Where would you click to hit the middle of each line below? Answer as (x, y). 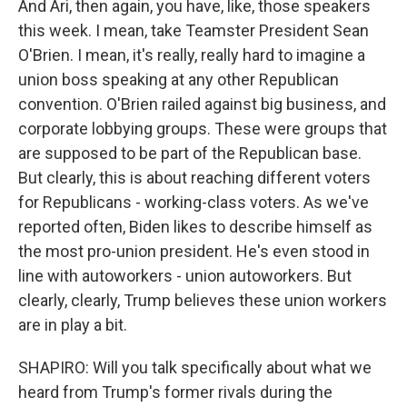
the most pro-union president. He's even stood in (194, 252)
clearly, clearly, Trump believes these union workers (203, 301)
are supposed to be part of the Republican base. (190, 154)
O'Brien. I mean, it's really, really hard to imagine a (192, 55)
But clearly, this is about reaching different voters (194, 178)
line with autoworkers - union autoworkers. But (185, 276)
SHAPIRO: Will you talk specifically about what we (195, 368)
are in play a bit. (73, 325)
